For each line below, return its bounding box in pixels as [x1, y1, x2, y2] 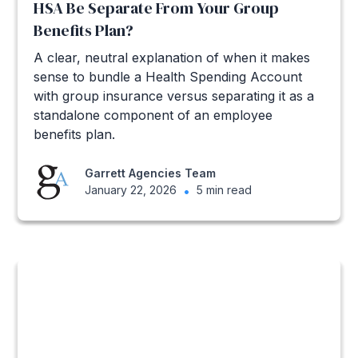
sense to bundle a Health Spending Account [34, 69, 303, 86]
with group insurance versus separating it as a [34, 88, 315, 105]
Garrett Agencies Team [85, 165, 217, 180]
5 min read [197, 182, 253, 197]
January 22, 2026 [85, 182, 177, 197]
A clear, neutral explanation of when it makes [34, 50, 311, 66]
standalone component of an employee [34, 107, 273, 124]
